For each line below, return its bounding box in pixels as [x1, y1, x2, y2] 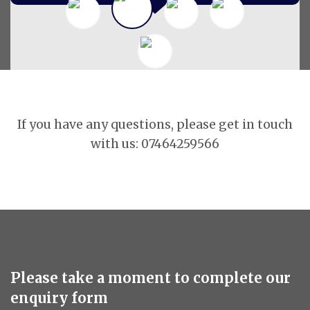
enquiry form [10, 289, 108, 308]
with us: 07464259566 [91, 136, 219, 152]
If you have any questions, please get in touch [17, 116, 293, 132]
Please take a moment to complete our [10, 269, 291, 288]
